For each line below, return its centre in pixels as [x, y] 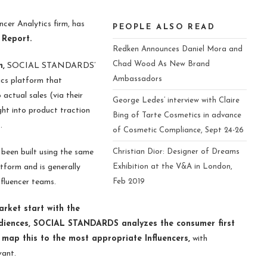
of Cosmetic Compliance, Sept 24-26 [178, 130]
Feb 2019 [129, 181]
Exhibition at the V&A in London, [173, 166]
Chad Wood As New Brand [161, 64]
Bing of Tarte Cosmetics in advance [177, 115]
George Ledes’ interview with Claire [176, 100]
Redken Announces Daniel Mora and [178, 49]
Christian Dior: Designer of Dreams [176, 151]
